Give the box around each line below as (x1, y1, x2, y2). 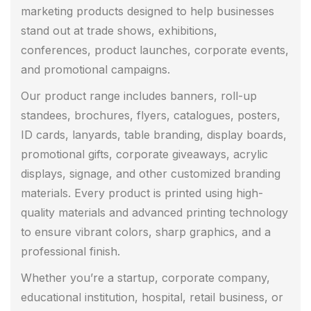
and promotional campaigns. (21, 62, 170, 77)
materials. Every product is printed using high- (21, 186, 263, 201)
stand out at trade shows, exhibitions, (21, 24, 217, 38)
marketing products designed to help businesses (21, 4, 274, 19)
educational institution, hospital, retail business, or (21, 290, 283, 305)
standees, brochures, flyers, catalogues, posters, (21, 108, 280, 123)
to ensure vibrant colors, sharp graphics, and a (21, 225, 271, 239)
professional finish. (21, 244, 120, 259)
